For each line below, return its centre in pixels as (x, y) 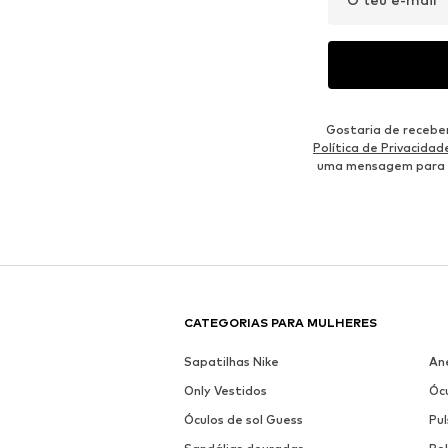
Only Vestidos (225, 391)
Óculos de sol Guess (243, 420)
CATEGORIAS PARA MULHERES (280, 323)
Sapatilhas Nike (231, 362)
